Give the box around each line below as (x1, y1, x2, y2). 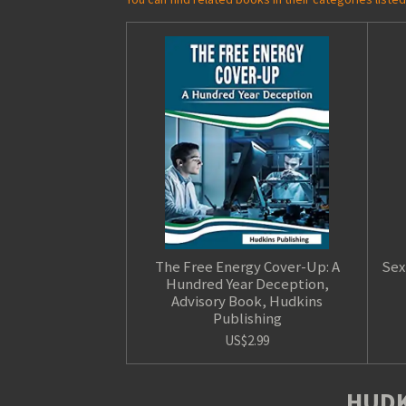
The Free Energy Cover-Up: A (154, 256, 340, 276)
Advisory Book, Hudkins (171, 290, 324, 311)
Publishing (212, 307, 282, 328)
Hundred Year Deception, (165, 273, 329, 294)
